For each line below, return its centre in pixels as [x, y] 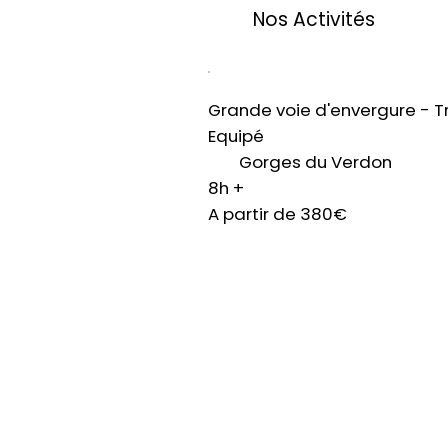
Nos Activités [314, 20]
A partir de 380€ [278, 213]
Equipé [236, 135]
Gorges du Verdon [315, 161]
